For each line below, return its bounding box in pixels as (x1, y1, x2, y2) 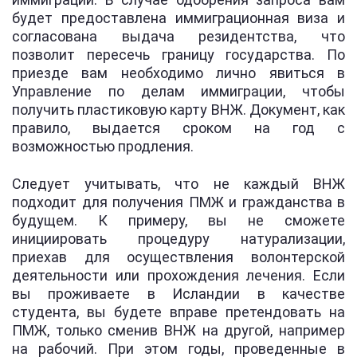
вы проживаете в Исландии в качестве (12, 284, 345, 302)
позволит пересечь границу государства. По (12, 45, 345, 63)
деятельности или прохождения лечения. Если (12, 266, 345, 284)
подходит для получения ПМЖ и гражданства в (12, 193, 345, 210)
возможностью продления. (12, 137, 194, 155)
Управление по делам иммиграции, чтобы (12, 82, 345, 100)
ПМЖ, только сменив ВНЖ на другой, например (12, 321, 345, 339)
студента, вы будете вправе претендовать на (12, 303, 345, 320)
